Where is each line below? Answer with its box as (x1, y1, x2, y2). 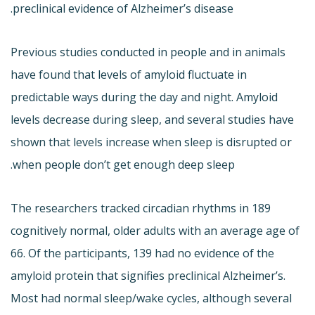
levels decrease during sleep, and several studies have (11, 111, 294, 127)
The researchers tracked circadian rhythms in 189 (11, 200, 271, 216)
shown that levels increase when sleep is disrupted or (11, 134, 292, 150)
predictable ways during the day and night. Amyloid (11, 89, 278, 105)
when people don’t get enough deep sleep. (13, 156, 235, 172)
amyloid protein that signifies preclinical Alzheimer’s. (11, 267, 285, 283)
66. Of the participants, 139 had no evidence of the (11, 245, 274, 261)
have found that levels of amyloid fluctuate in (11, 66, 247, 82)
